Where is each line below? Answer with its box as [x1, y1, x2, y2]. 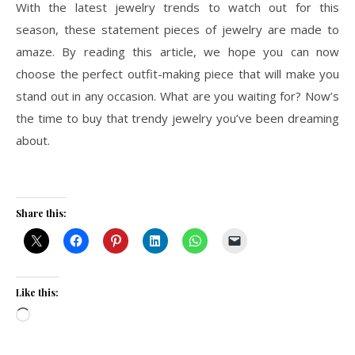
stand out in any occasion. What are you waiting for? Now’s [16, 87, 339, 104]
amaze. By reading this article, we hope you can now [16, 43, 339, 59]
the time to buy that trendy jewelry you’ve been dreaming [16, 109, 339, 126]
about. [16, 132, 50, 148]
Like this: [16, 285, 59, 299]
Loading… [29, 307, 81, 324]
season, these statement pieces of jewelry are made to [16, 21, 339, 37]
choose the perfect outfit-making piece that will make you [16, 65, 339, 82]
